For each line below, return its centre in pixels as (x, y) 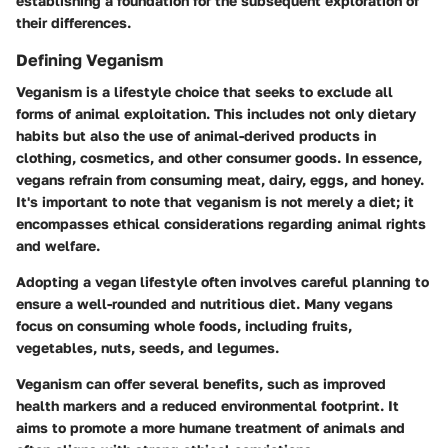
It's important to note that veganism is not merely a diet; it (215, 201)
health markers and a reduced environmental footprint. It (207, 405)
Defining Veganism (89, 59)
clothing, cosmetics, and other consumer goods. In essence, (219, 157)
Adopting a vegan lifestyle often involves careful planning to (222, 281)
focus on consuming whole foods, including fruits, (184, 325)
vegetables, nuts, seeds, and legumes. (147, 347)
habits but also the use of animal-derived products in (196, 135)
